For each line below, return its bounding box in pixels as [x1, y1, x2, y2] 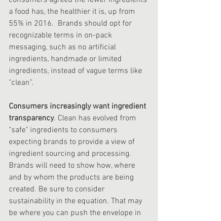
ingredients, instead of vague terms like [9, 66, 144, 76]
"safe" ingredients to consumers [9, 125, 119, 136]
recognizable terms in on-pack [9, 31, 114, 41]
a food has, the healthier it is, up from [9, 7, 137, 17]
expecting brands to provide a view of [9, 137, 137, 147]
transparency [9, 113, 54, 124]
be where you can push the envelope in [9, 208, 143, 219]
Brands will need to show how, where [9, 161, 137, 171]
